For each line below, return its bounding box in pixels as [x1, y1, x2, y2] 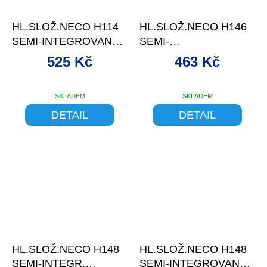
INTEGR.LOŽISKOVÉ [139, 49, 244, 62]
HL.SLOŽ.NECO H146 [139, 21, 247, 33]
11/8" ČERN [139, 64, 197, 76]
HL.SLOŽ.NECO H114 [12, 21, 119, 33]
